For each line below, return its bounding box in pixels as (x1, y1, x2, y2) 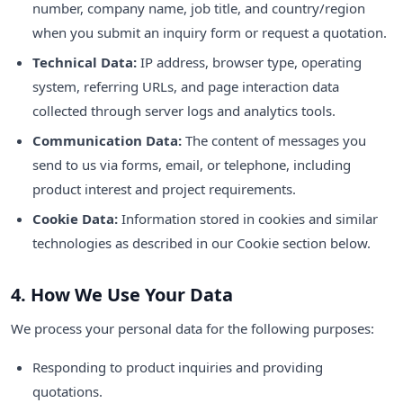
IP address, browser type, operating (137, 52, 362, 71)
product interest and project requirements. (32, 179, 296, 198)
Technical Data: (32, 52, 137, 71)
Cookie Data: (32, 209, 118, 228)
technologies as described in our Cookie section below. (32, 233, 371, 252)
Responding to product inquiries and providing (32, 357, 323, 376)
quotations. (32, 381, 103, 400)
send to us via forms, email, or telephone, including (32, 155, 351, 174)
